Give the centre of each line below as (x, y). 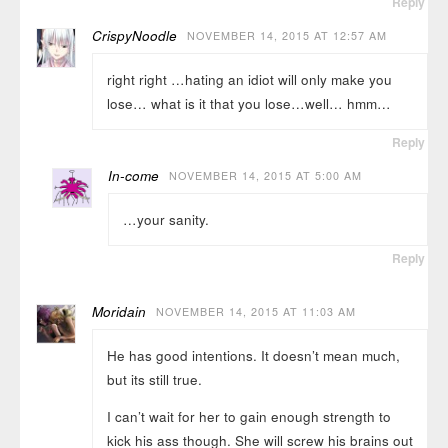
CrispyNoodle (135, 36)
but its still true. (154, 379)
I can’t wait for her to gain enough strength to (248, 417)
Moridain (119, 312)
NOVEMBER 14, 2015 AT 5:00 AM (266, 176)
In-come (134, 176)
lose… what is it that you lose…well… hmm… (248, 103)
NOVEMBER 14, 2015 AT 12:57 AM (287, 36)
